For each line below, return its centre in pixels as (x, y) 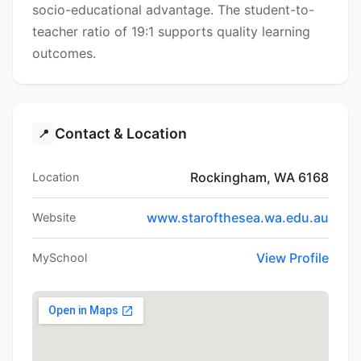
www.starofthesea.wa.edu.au (238, 218)
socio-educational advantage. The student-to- (173, 10)
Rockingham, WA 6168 (259, 178)
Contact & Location (121, 134)
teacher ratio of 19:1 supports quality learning (171, 32)
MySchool (60, 258)
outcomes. (64, 54)
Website (54, 218)
